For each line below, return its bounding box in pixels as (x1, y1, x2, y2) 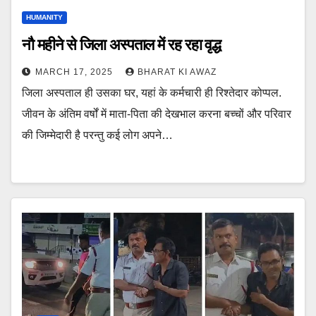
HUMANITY (26, 13, 63, 21)
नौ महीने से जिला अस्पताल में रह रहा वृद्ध (22, 35, 221, 54)
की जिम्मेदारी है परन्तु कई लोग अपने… (22, 128, 173, 141)
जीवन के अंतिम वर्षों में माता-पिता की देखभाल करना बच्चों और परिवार (22, 107, 291, 120)
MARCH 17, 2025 (35, 66, 116, 77)
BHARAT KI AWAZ (138, 66, 217, 77)
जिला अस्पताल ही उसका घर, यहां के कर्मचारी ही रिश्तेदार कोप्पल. (22, 86, 281, 99)
